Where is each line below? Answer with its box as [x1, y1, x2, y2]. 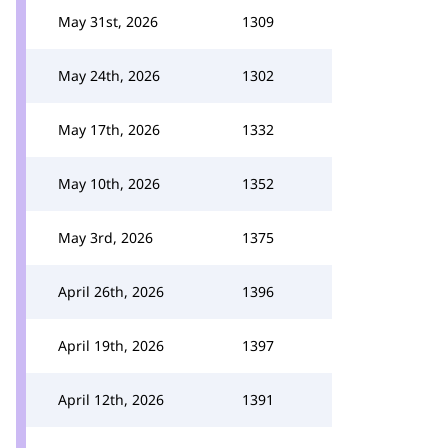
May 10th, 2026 [58, 174, 160, 193]
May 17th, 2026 [58, 120, 160, 139]
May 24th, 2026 [58, 66, 160, 85]
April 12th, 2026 [58, 390, 164, 409]
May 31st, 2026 [58, 12, 158, 31]
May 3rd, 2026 [58, 228, 153, 247]
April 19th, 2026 [58, 336, 164, 355]
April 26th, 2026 [58, 282, 164, 301]
